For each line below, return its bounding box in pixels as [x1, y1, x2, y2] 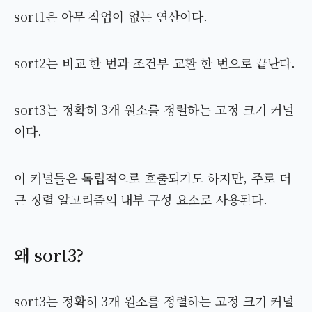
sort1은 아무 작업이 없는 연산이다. [14, 7, 208, 26]
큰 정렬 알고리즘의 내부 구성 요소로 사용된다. [14, 190, 267, 209]
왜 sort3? [14, 242, 84, 267]
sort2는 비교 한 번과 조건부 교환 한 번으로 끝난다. [14, 54, 296, 72]
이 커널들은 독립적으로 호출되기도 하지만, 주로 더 [14, 169, 291, 187]
